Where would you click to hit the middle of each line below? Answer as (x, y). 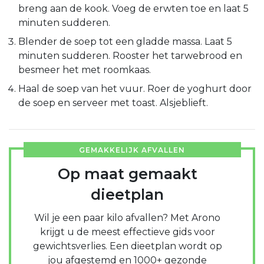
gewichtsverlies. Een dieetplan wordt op (127, 246)
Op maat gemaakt (127, 174)
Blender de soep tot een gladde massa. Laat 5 (125, 41)
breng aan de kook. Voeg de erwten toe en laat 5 (133, 8)
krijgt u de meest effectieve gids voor (127, 232)
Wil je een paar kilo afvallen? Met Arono (127, 217)
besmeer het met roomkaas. (85, 70)
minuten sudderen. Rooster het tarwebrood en (130, 55)
